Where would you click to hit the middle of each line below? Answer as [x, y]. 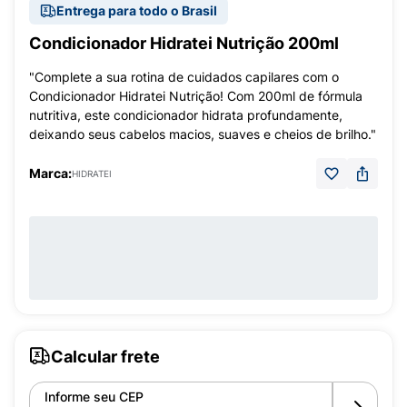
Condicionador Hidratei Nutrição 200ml [184, 43]
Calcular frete [105, 356]
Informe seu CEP [94, 397]
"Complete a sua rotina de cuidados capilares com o [184, 77]
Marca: [50, 173]
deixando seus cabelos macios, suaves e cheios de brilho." [203, 134]
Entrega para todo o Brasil [137, 10]
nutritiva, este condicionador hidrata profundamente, [186, 115]
